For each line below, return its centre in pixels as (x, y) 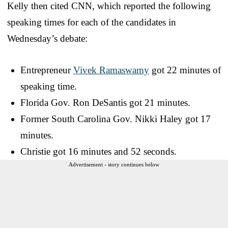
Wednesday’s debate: (47, 38)
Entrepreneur (47, 70)
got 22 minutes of (185, 70)
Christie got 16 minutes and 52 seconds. (98, 151)
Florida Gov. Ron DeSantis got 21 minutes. (105, 102)
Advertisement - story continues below (114, 164)
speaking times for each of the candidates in (92, 22)
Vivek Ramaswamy (111, 70)
